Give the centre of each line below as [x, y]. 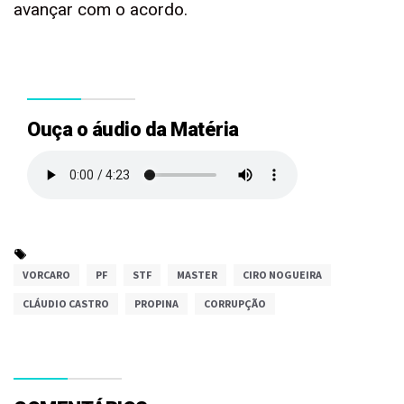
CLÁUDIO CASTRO [66, 303]
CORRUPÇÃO [235, 303]
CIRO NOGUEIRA [282, 275]
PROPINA [156, 303]
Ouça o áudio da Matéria [133, 129]
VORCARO [46, 275]
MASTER [197, 275]
